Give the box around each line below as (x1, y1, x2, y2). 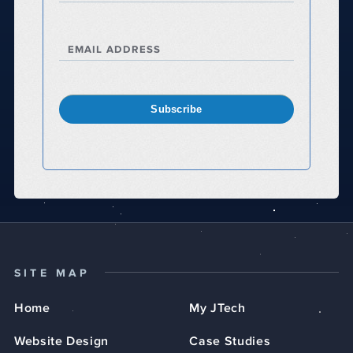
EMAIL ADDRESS (68, 45, 162, 56)
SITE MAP (14, 268, 91, 280)
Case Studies (189, 335, 271, 348)
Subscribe (150, 103, 203, 116)
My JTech (189, 302, 246, 315)
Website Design (14, 335, 109, 348)
